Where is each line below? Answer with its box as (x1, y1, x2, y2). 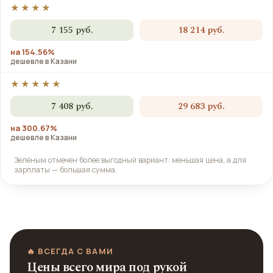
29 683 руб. (177, 99, 225, 113)
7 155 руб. (51, 23, 93, 37)
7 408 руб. (51, 99, 93, 113)
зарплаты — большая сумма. (14, 165, 117, 175)
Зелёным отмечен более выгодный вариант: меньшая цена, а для (14, 155, 246, 165)
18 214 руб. (177, 23, 225, 37)
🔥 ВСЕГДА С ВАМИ (27, 246, 113, 257)
